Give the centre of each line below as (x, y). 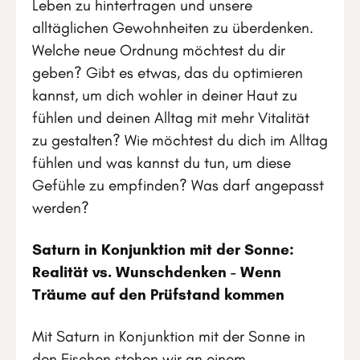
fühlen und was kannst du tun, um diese (162, 162)
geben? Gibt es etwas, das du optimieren (168, 72)
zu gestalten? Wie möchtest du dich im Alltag (180, 140)
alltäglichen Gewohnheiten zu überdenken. (173, 27)
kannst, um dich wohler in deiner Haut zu (165, 95)
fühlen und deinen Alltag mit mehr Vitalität (171, 117)
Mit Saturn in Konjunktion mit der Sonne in (169, 336)
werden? (61, 207)
